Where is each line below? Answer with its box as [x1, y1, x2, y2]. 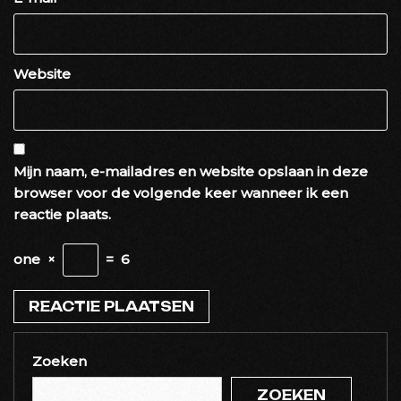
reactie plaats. [13, 205, 111, 223]
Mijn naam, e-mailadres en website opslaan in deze [13, 162, 368, 180]
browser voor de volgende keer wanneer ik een [13, 183, 348, 201]
